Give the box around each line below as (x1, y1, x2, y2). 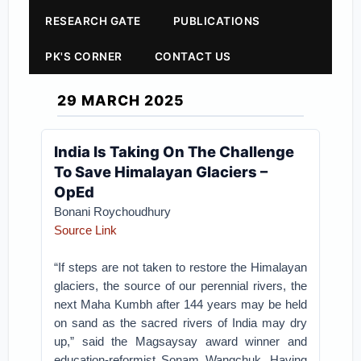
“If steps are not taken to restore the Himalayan (54, 260, 307, 274)
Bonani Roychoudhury (54, 205, 172, 218)
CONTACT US (154, 50, 231, 63)
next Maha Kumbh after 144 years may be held (54, 297, 307, 311)
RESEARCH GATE (45, 15, 141, 27)
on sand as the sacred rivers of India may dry (54, 316, 307, 330)
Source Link (54, 223, 118, 237)
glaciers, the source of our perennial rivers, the (54, 279, 307, 293)
